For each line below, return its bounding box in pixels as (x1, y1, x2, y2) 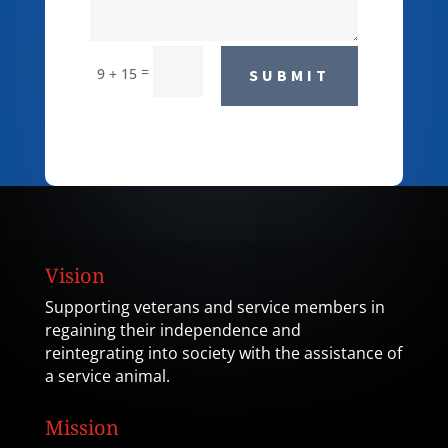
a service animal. (44, 365, 170, 388)
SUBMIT (249, 65, 331, 86)
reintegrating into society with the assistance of (44, 342, 402, 365)
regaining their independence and (44, 319, 301, 342)
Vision (44, 262, 105, 290)
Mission (44, 414, 119, 442)
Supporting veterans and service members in (44, 296, 385, 319)
